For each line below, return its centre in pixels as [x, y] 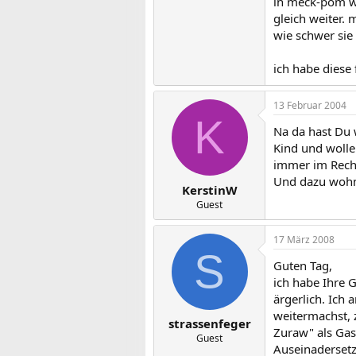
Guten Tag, [303, 265]
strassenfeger [209, 323]
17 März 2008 [304, 239]
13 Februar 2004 [310, 105]
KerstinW [209, 190]
